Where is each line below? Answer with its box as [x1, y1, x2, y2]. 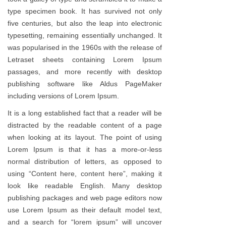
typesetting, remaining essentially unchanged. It [8, 31, 162, 40]
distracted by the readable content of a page [8, 121, 162, 130]
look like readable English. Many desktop [8, 182, 162, 190]
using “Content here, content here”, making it [8, 169, 162, 178]
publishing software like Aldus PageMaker [8, 80, 162, 88]
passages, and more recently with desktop [8, 68, 162, 76]
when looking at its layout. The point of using [8, 133, 162, 142]
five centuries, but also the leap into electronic [8, 19, 162, 28]
